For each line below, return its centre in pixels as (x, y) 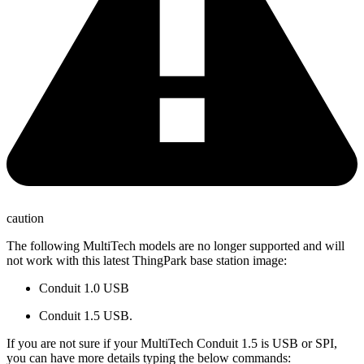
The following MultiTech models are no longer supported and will (175, 245)
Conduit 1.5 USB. (86, 315)
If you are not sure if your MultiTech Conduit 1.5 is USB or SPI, (172, 343)
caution (25, 218)
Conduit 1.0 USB (84, 288)
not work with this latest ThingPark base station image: (147, 260)
